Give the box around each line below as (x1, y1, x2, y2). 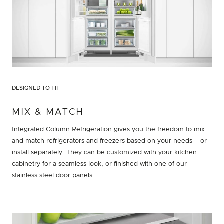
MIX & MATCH (12, 108, 84, 117)
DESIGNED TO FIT (12, 85, 60, 91)
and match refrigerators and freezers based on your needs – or (12, 138, 207, 145)
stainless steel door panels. (12, 172, 94, 179)
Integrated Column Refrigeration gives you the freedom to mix (12, 126, 205, 133)
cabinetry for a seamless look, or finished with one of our (12, 161, 187, 168)
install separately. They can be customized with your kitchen (12, 149, 197, 156)
